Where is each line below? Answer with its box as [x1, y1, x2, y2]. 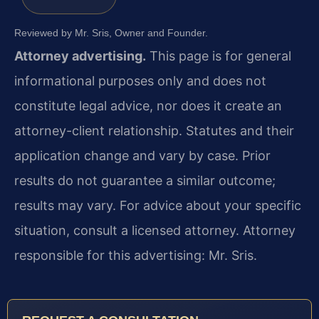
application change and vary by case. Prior [14, 147, 271, 163]
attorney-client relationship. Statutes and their [14, 122, 294, 138]
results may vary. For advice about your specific [14, 197, 301, 213]
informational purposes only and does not [14, 73, 266, 88]
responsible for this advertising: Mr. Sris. [14, 247, 257, 263]
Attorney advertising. [14, 48, 146, 63]
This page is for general [146, 48, 291, 63]
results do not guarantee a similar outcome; [14, 172, 276, 188]
